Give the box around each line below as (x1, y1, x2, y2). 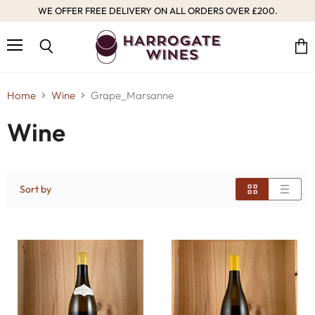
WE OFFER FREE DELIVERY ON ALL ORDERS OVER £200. (37, 5, 278, 16)
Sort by (20, 182, 51, 195)
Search (45, 54, 77, 65)
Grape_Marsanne (91, 88, 174, 102)
